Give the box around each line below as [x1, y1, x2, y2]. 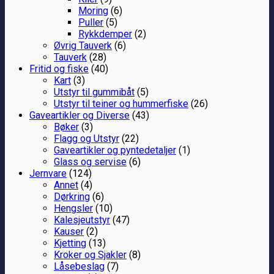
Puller [78, 16, 103, 28]
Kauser [54, 225, 84, 237]
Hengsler [54, 202, 93, 214]
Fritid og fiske [29, 62, 89, 75]
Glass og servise [54, 155, 127, 168]
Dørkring [54, 190, 90, 202]
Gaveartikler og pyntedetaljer [54, 144, 176, 156]
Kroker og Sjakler [54, 248, 127, 261]
